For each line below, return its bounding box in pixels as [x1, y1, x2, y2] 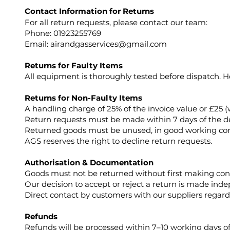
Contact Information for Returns [25, 6, 154, 16]
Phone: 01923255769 [25, 28, 101, 38]
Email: [25, 39, 50, 49]
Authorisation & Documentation [25, 157, 154, 167]
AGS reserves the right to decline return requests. [25, 136, 212, 146]
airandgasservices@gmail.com [50, 39, 167, 49]
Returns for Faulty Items [25, 60, 123, 70]
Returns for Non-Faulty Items [25, 92, 142, 103]
